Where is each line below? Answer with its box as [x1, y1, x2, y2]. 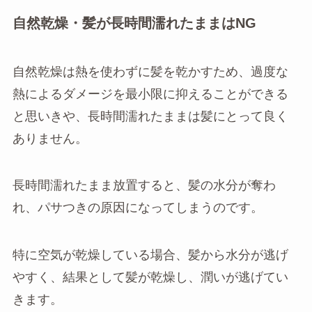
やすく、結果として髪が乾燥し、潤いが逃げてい [12, 270, 288, 285]
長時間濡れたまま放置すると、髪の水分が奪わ [12, 178, 276, 193]
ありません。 [12, 131, 88, 146]
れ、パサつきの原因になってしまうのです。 [12, 201, 263, 215]
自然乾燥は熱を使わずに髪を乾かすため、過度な [12, 64, 288, 79]
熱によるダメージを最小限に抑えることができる [12, 86, 288, 101]
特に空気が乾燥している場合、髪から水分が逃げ [12, 248, 288, 263]
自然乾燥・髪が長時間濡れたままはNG [12, 15, 256, 31]
